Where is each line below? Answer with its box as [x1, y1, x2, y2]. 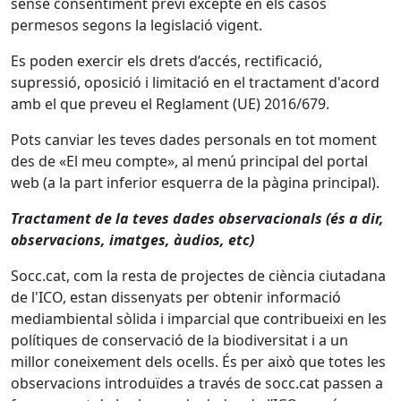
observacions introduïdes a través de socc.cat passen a [11, 373, 383, 393]
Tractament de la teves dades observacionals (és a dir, [11, 209, 384, 228]
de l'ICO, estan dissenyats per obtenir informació [11, 287, 341, 307]
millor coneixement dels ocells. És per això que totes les [11, 352, 386, 371]
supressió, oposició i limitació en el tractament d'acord [11, 73, 380, 92]
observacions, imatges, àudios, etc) [11, 230, 254, 250]
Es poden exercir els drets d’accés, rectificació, [11, 51, 322, 71]
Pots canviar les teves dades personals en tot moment [11, 130, 377, 149]
